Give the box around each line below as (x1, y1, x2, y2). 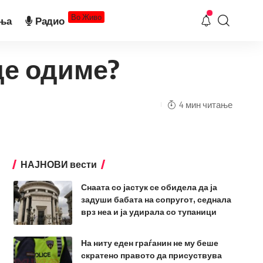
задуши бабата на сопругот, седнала (80, 194, 231, 204)
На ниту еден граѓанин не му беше (80, 238, 218, 248)
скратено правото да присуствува (80, 250, 222, 260)
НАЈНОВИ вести (20, 159, 97, 170)
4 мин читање (179, 99, 232, 110)
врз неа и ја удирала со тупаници (80, 207, 217, 217)
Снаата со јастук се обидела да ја (80, 182, 217, 192)
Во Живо (71, 12, 102, 22)
